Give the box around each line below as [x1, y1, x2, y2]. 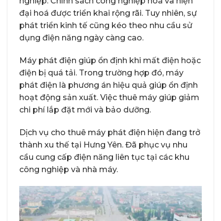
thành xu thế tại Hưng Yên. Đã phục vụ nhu [19, 140, 187, 149]
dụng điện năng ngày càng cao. [19, 33, 144, 43]
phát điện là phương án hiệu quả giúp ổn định [19, 80, 198, 90]
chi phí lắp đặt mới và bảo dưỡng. [19, 105, 151, 114]
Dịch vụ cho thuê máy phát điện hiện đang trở [19, 127, 200, 137]
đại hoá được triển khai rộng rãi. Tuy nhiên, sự [19, 8, 197, 18]
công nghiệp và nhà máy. [19, 164, 118, 174]
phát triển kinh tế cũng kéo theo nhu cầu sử [19, 21, 192, 31]
